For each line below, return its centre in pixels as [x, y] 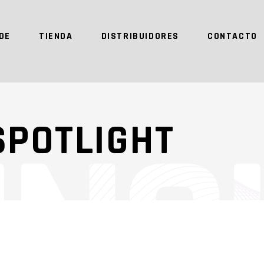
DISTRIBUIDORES [140, 36]
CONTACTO [232, 36]
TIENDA [56, 36]
